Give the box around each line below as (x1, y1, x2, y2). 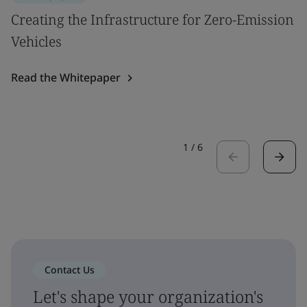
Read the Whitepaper (11, 69, 121, 85)
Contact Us (45, 262, 95, 276)
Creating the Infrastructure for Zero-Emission (11, 10, 294, 29)
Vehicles (11, 32, 62, 51)
